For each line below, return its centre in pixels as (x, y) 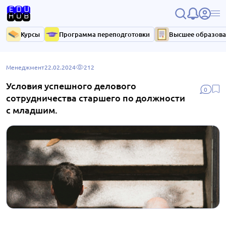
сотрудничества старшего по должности (96, 98)
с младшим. (32, 110)
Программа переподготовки (104, 34)
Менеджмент (25, 67)
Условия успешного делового (71, 86)
